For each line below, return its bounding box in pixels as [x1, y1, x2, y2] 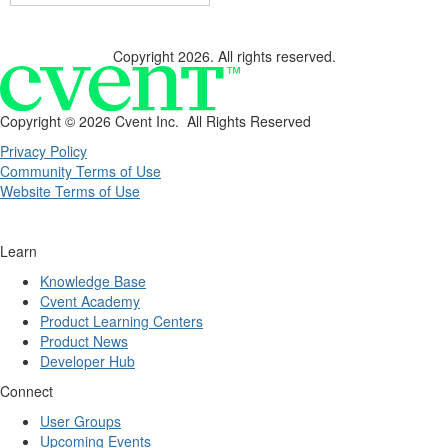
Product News [40, 331, 128, 352]
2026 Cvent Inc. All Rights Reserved [79, 111, 311, 132]
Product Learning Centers [40, 311, 203, 332]
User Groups [40, 411, 121, 432]
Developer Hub [40, 351, 135, 372]
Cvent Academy [40, 291, 140, 312]
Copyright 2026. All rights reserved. [112, 45, 336, 66]
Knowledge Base [40, 271, 146, 292]
